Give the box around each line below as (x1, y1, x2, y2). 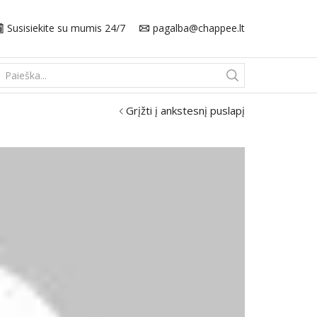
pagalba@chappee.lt (153, 21, 245, 35)
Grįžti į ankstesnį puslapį (126, 103, 245, 117)
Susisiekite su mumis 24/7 (7, 21, 125, 35)
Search (120, 75, 151, 89)
